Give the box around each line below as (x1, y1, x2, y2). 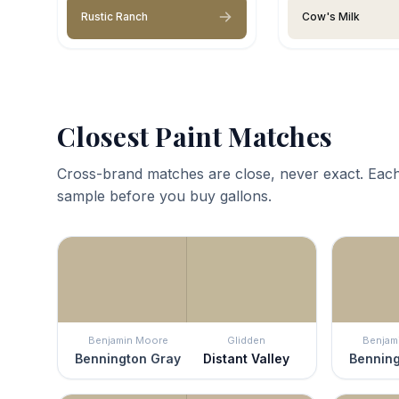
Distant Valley (203, 350, 289, 366)
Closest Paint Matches (57, 118, 333, 154)
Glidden (227, 333, 265, 346)
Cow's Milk (302, 9, 360, 23)
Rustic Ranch (81, 9, 148, 23)
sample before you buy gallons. (57, 186, 272, 205)
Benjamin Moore (87, 333, 168, 346)
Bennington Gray (75, 350, 181, 366)
